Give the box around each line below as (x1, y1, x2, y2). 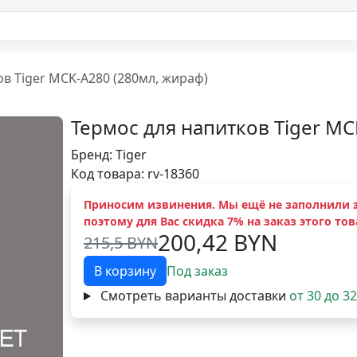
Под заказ (167, 262, 228, 280)
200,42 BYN (158, 227, 277, 257)
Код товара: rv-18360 (71, 165, 199, 182)
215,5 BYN (84, 231, 158, 253)
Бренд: (71, 146, 116, 163)
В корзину (94, 262, 156, 280)
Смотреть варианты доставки (100, 287, 289, 304)
